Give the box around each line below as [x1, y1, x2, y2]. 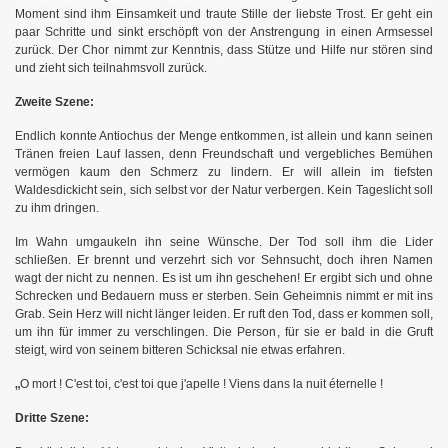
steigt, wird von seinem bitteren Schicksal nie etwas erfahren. [15, 342, 345, 357]
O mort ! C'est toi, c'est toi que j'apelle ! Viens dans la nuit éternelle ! [20, 376, 383, 391]
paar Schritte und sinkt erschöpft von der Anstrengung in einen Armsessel [15, 24, 433, 39]
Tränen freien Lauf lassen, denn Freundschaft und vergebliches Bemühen [15, 146, 433, 161]
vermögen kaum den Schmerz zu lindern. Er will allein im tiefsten [15, 164, 433, 179]
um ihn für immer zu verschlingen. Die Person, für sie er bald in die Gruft [15, 324, 433, 339]
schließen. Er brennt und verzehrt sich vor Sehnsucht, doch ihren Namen [15, 252, 433, 267]
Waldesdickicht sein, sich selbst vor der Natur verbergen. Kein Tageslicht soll [15, 182, 433, 197]
